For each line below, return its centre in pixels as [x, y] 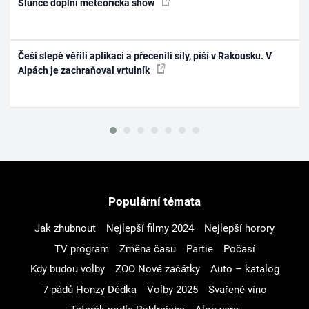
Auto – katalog [245, 269]
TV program [81, 249]
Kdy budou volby [67, 269]
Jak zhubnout [65, 229]
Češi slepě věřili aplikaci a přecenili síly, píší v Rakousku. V [145, 56]
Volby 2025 [172, 289]
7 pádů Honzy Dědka [89, 289]
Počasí [239, 249]
